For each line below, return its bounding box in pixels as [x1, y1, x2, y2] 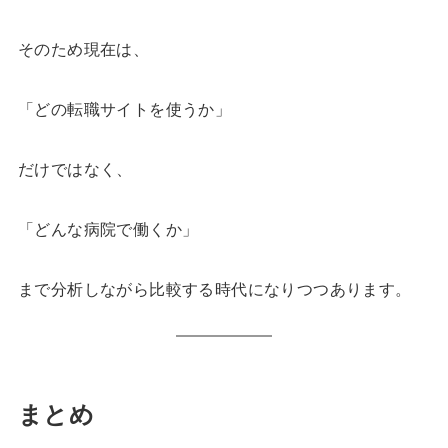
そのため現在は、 [17, 37, 150, 61]
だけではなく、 [17, 157, 133, 181]
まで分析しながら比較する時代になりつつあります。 [17, 277, 412, 301]
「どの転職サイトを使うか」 [17, 97, 232, 121]
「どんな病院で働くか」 [17, 217, 199, 241]
